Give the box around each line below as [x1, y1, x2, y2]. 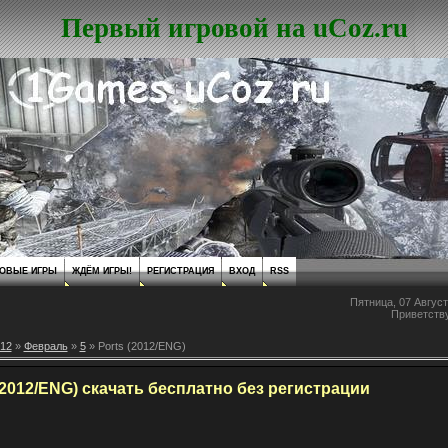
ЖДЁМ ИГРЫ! [71, 266, 132, 276]
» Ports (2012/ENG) [85, 340, 186, 352]
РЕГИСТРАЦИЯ [146, 266, 214, 276]
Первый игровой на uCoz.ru [60, 13, 408, 43]
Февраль [23, 340, 68, 352]
